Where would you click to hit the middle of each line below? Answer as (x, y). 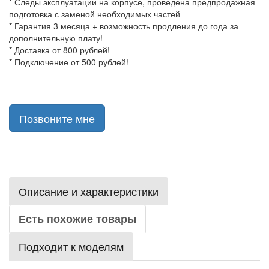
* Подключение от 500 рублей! (69, 62)
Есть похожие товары (77, 219)
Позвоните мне (57, 118)
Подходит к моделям (71, 246)
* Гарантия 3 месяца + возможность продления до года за (124, 26)
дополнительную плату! (56, 38)
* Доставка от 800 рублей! (59, 50)
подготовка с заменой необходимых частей (95, 14)
